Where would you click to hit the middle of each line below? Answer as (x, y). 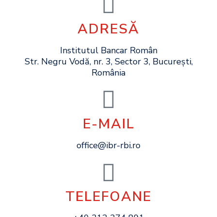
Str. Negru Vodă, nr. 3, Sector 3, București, (108, 62)
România (108, 73)
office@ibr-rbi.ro (108, 146)
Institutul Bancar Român (108, 51)
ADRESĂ (108, 29)
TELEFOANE (108, 197)
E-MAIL (108, 124)
